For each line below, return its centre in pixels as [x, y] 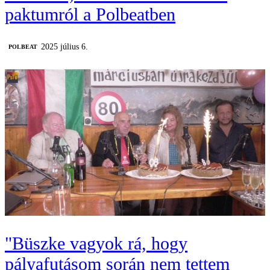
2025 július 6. [64, 47]
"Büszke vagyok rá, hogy [96, 243]
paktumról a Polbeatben [90, 14]
